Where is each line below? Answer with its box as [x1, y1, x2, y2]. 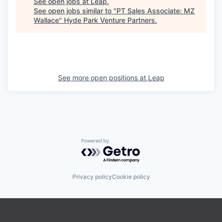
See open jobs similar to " [34, 6, 116, 15]
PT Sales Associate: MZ [116, 6, 195, 15]
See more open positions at [57, 73, 148, 82]
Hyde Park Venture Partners [64, 16, 155, 24]
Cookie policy [111, 172, 150, 180]
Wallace [34, 16, 59, 24]
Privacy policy [72, 172, 112, 180]
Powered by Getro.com [81, 138, 168, 148]
